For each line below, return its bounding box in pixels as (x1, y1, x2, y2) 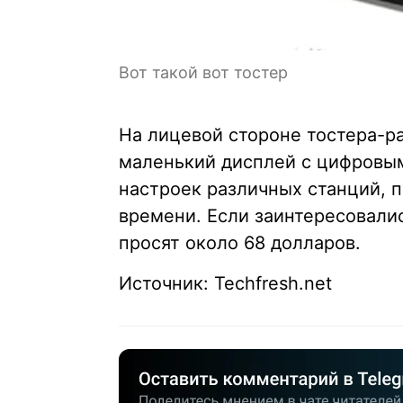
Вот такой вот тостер (119, 63, 288, 83)
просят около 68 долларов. (119, 232, 361, 255)
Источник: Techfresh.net (119, 273, 332, 295)
